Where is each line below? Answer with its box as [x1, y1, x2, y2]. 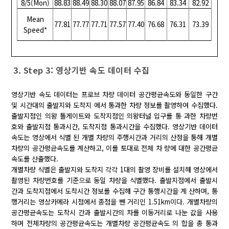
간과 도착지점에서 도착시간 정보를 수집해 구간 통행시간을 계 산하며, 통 [11, 186, 218, 196]
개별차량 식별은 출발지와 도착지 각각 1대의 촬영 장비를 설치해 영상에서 [11, 165, 218, 175]
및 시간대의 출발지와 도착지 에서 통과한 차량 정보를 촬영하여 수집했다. [11, 100, 218, 110]
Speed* [23, 25, 47, 35]
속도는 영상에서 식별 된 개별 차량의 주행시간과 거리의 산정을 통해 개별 [11, 132, 218, 143]
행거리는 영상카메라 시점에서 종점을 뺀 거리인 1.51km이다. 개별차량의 [11, 197, 218, 207]
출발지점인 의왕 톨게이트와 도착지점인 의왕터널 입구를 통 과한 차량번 [11, 111, 218, 121]
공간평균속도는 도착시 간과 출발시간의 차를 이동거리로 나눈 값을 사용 [11, 208, 218, 218]
